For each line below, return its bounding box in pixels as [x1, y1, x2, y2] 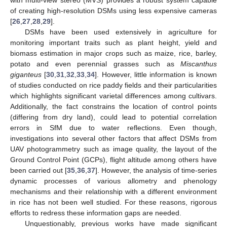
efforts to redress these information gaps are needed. [10, 209, 181, 217]
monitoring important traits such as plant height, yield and [10, 39, 217, 47]
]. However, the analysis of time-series [95, 166, 217, 175]
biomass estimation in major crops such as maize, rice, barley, [10, 49, 217, 58]
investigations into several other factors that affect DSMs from [10, 134, 217, 143]
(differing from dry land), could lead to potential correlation [10, 113, 217, 122]
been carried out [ [10, 166, 67, 175]
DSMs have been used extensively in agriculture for [24, 28, 217, 36]
